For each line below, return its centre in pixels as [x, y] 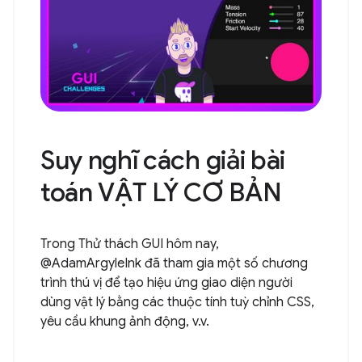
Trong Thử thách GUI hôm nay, [130, 244]
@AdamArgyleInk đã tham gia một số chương [174, 263]
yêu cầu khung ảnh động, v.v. [125, 321]
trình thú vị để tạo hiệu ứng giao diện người [166, 282]
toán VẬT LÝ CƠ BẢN [161, 192]
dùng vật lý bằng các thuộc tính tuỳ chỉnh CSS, [177, 302]
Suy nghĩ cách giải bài [163, 160]
